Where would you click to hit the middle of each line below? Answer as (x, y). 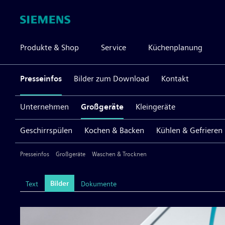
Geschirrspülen (46, 130)
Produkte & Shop (49, 47)
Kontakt (175, 79)
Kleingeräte (155, 107)
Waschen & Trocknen (119, 154)
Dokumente (99, 184)
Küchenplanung (175, 47)
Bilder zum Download (111, 79)
